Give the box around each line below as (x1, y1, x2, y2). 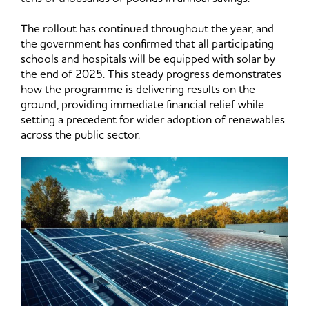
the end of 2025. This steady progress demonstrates (21, 66, 281, 83)
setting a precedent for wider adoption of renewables (21, 112, 285, 129)
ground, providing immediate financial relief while (21, 97, 264, 114)
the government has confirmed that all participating (21, 36, 274, 53)
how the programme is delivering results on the (21, 81, 255, 99)
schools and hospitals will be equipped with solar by (21, 51, 275, 68)
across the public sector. (21, 127, 140, 144)
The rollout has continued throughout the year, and (21, 21, 274, 38)
